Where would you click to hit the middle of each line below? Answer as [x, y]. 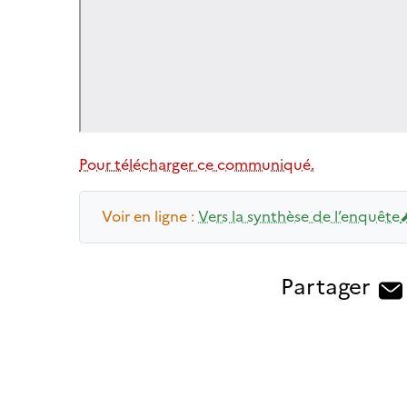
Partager [325, 286]
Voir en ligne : [150, 216]
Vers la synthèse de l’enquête [299, 216]
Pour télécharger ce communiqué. [197, 164]
